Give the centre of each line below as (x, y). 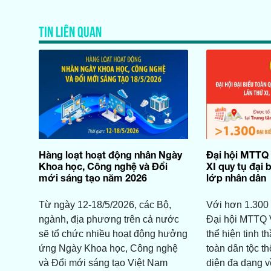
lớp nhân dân (236, 178)
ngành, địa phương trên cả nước (109, 220)
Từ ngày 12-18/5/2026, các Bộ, (105, 205)
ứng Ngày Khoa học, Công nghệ (108, 249)
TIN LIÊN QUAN (70, 31)
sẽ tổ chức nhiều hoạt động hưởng (113, 234)
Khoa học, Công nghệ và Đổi (103, 166)
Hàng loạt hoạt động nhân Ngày (110, 155)
